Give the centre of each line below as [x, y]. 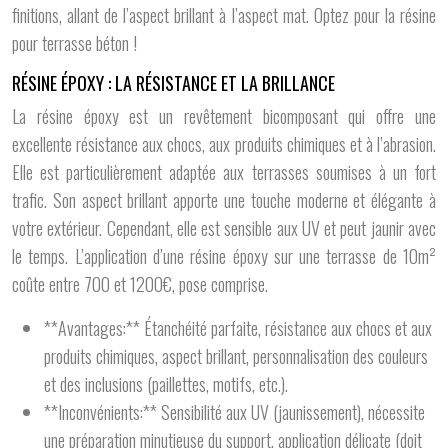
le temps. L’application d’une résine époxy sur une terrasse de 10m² [224, 256]
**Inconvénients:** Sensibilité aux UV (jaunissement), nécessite [234, 412]
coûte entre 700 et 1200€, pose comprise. [140, 284]
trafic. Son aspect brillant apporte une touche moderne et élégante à [224, 200]
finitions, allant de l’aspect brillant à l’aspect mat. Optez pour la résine [224, 15]
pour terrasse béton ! [74, 43]
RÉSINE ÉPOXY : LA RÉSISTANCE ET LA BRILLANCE [173, 83]
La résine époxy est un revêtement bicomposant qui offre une [224, 116]
